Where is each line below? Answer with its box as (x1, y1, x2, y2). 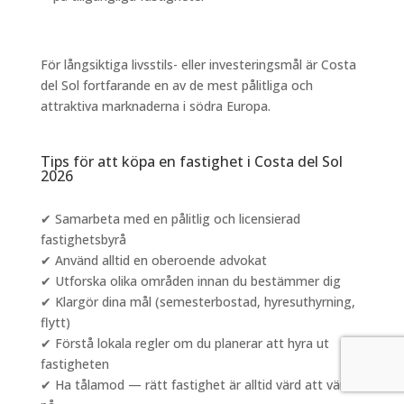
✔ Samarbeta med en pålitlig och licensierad (40, 209, 300, 227)
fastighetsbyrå (40, 230, 126, 248)
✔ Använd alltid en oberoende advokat (40, 251, 267, 269)
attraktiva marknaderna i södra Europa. (40, 96, 271, 115)
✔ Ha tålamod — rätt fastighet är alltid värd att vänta (40, 375, 360, 393)
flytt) (40, 313, 70, 331)
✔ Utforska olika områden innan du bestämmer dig (40, 271, 341, 289)
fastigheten (40, 354, 109, 372)
